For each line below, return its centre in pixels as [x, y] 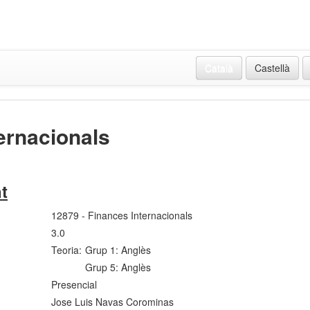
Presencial [74, 285]
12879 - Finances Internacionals [122, 216]
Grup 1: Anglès [118, 250]
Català [219, 68]
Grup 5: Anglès [118, 267]
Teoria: [67, 250]
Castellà [272, 68]
